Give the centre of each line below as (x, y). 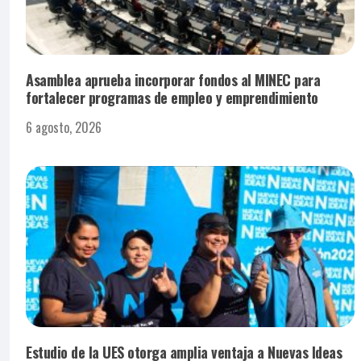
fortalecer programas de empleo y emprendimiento (172, 98)
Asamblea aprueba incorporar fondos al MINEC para (173, 80)
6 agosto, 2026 (64, 128)
